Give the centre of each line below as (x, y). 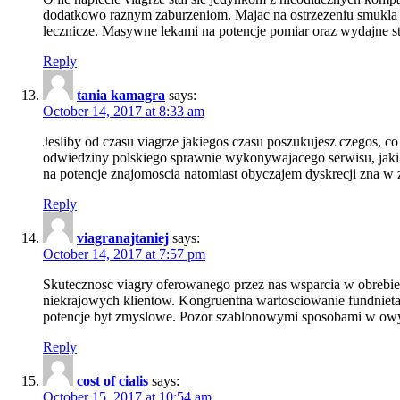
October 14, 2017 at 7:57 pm (124, 254)
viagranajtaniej (123, 237)
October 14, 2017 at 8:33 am (124, 111)
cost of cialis (112, 380)
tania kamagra (121, 95)
